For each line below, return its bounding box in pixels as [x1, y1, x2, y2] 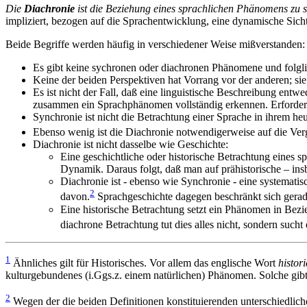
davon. [60, 191, 90, 203]
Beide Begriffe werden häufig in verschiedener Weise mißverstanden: [5, 38, 305, 50]
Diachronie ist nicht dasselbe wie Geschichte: [33, 138, 228, 151]
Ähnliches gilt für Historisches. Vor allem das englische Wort [10, 257, 278, 269]
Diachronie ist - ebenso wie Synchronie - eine [60, 175, 257, 188]
